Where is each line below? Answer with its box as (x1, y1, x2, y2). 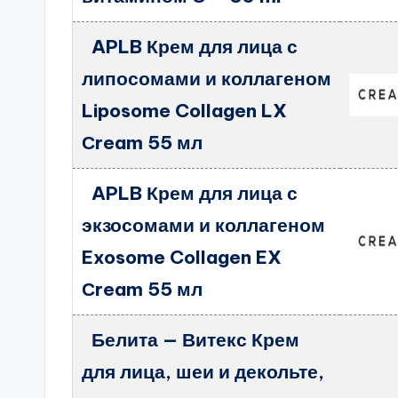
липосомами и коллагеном (82, 67, 332, 91)
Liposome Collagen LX (82, 99, 288, 123)
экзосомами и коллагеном (82, 213, 326, 237)
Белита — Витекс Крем (91, 328, 299, 352)
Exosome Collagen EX (82, 245, 283, 269)
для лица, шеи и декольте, (82, 360, 325, 384)
